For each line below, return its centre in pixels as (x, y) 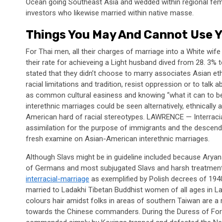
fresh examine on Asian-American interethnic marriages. (118, 139)
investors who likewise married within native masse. (110, 13)
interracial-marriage (57, 179)
